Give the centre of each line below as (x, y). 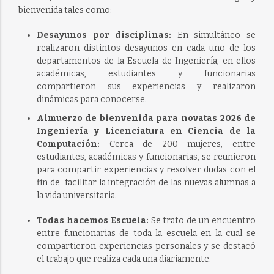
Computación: (73, 144)
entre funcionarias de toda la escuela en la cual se (146, 233)
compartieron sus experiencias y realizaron (146, 86)
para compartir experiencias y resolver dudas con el (146, 169)
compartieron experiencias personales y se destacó (146, 246)
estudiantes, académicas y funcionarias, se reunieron (146, 157)
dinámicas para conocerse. (91, 99)
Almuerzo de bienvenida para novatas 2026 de (146, 118)
